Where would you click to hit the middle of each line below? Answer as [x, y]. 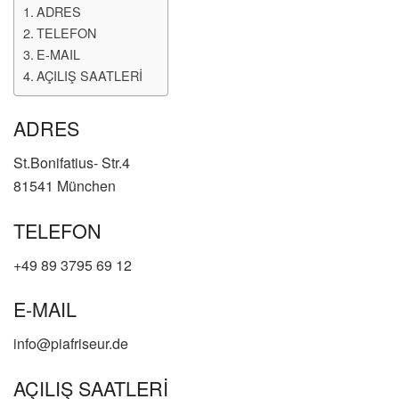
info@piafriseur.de [71, 343]
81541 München [65, 186]
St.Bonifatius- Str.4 [72, 163]
